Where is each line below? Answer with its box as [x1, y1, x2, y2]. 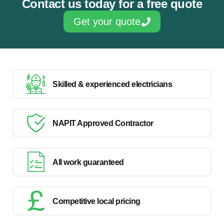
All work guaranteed [52, 157, 124, 166]
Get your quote [73, 16, 140, 27]
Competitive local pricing [52, 196, 140, 205]
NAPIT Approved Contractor [52, 118, 153, 127]
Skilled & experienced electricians [52, 79, 172, 88]
